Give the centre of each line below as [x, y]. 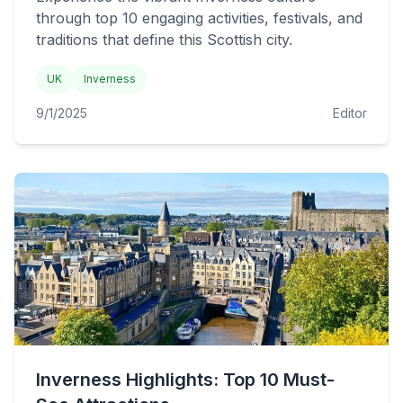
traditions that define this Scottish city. [164, 40]
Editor [350, 113]
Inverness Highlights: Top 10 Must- [185, 380]
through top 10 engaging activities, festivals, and [199, 18]
